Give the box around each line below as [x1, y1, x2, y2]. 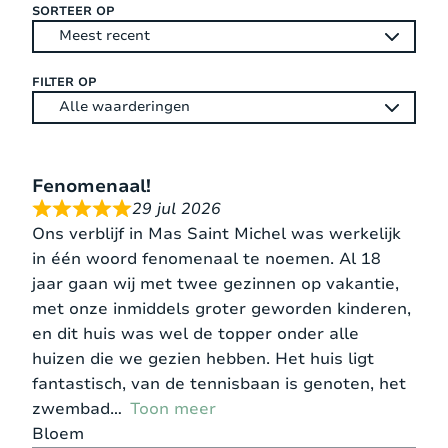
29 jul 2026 [132, 197, 221, 220]
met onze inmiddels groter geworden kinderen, [32, 297, 411, 320]
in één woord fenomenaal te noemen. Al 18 [32, 247, 381, 270]
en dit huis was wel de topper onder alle [32, 322, 359, 345]
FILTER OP [32, 73, 97, 90]
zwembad [32, 397, 110, 420]
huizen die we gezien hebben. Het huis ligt [32, 347, 374, 370]
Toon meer [130, 397, 216, 420]
